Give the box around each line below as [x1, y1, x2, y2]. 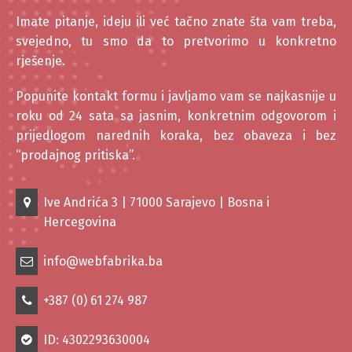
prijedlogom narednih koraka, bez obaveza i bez [16, 127, 336, 143]
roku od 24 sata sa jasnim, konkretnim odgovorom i [16, 108, 336, 123]
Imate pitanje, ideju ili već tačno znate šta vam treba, [16, 13, 336, 29]
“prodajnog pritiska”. [16, 147, 135, 163]
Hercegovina [43, 214, 116, 229]
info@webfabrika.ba [43, 253, 163, 269]
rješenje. [16, 53, 65, 68]
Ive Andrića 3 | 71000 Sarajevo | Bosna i [43, 194, 269, 210]
